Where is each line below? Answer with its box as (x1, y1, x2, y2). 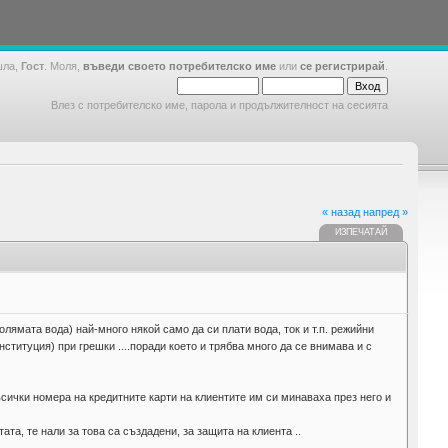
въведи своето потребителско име (83, 60, 276, 72)
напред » (363, 205, 408, 218)
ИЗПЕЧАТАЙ (334, 227, 387, 237)
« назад (322, 205, 360, 218)
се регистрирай (300, 60, 385, 72)
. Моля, (44, 60, 83, 72)
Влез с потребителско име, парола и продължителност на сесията (51, 99, 388, 111)
